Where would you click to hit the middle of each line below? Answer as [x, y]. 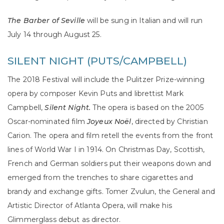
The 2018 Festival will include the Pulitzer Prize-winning [106, 80]
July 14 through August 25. [54, 35]
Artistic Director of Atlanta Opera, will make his [90, 206]
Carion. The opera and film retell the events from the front [110, 136]
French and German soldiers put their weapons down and [109, 164]
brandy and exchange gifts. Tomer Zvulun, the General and [111, 192]
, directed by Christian [169, 122]
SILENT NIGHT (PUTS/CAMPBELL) [97, 61]
